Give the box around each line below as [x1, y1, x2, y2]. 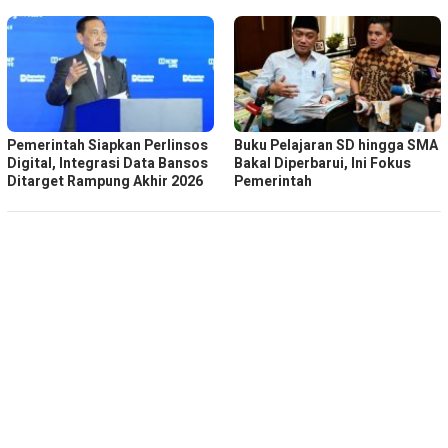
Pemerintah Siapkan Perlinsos [7, 135, 208, 157]
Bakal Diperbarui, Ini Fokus [234, 153, 411, 175]
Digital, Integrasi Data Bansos [7, 153, 208, 175]
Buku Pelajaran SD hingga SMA [234, 135, 438, 157]
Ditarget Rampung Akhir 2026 [7, 171, 203, 193]
